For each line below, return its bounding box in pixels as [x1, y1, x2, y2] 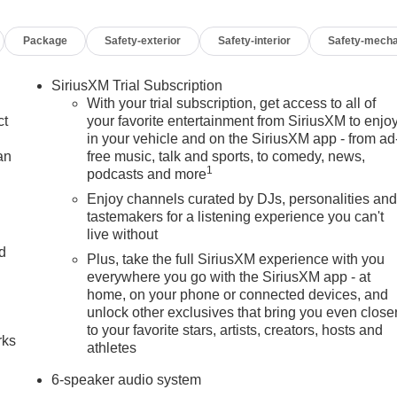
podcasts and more [87, 167, 207, 183]
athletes [87, 340, 137, 356]
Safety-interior [218, 35, 292, 48]
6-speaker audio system [51, 372, 202, 388]
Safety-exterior [105, 35, 182, 48]
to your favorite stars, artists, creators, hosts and [87, 323, 384, 339]
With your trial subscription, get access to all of [87, 96, 377, 112]
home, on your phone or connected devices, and [87, 287, 389, 303]
